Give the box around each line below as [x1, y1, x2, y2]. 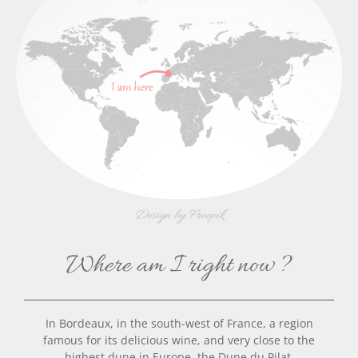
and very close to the [204, 332, 315, 348]
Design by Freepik [134, 206, 224, 225]
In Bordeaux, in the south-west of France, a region [45, 315, 313, 331]
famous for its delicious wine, [43, 332, 204, 348]
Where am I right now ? [66, 249, 292, 283]
